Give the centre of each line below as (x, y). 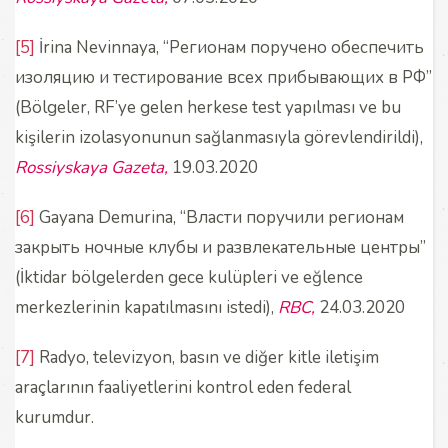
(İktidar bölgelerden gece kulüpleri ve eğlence (189, 277)
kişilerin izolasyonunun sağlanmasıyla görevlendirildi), (219, 137)
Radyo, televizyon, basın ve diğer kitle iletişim (207, 357)
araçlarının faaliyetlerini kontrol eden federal (183, 387)
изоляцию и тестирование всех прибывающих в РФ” (223, 77)
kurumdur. (54, 417)
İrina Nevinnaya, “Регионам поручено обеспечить (229, 47)
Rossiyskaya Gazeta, (93, 167)
